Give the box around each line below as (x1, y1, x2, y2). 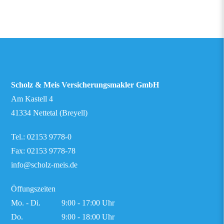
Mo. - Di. (11, 198, 41, 207)
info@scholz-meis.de (11, 160, 78, 169)
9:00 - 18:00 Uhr (61, 212, 115, 221)
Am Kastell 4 (11, 94, 53, 103)
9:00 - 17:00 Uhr (61, 198, 115, 207)
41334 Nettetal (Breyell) (11, 108, 88, 117)
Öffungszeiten (11, 184, 56, 193)
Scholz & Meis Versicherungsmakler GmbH (11, 80, 159, 89)
